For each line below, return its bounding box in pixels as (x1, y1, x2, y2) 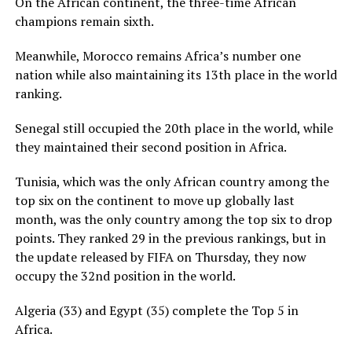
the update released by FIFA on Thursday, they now (14, 248, 306, 266)
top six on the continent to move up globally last (14, 192, 295, 209)
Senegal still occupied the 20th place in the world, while (14, 119, 333, 137)
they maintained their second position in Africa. (14, 138, 287, 156)
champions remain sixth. (14, 13, 154, 30)
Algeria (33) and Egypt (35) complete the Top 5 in (14, 302, 299, 319)
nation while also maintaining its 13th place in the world (14, 66, 337, 83)
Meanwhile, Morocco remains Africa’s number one (14, 47, 301, 64)
